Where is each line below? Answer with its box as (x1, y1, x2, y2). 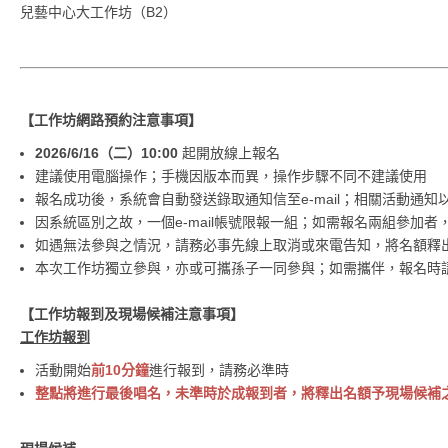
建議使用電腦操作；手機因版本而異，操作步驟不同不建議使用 (35, 168, 427, 185)
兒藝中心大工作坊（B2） (20, 4, 177, 21)
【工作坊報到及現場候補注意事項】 (20, 306, 244, 323)
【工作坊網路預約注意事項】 (20, 112, 202, 129)
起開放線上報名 (182, 145, 280, 162)
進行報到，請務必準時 (149, 362, 289, 379)
